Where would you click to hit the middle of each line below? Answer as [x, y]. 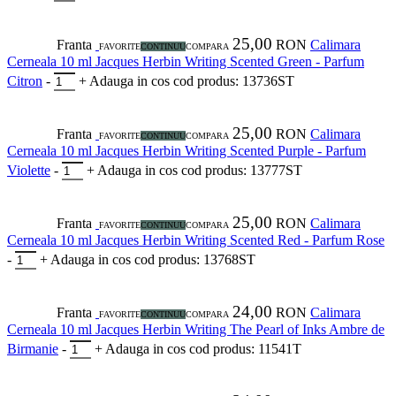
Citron [25, 81]
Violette [29, 171]
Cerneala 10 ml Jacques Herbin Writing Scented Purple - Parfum [187, 151]
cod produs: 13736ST [234, 81]
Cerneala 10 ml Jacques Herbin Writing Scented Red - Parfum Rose [196, 240]
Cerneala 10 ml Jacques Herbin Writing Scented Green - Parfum [186, 62]
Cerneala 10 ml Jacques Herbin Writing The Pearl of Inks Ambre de [196, 330]
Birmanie [33, 349]
